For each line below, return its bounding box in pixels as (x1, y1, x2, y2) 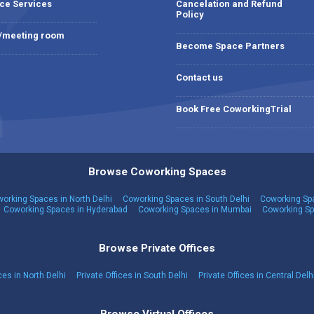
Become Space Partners (176, 41, 285, 51)
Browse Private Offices (99, 242, 215, 254)
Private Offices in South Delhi (76, 271, 188, 280)
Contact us (176, 72, 223, 83)
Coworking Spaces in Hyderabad (4, 205, 128, 214)
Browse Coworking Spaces (88, 165, 226, 178)
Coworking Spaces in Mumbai (138, 205, 252, 214)
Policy (176, 9, 204, 20)
